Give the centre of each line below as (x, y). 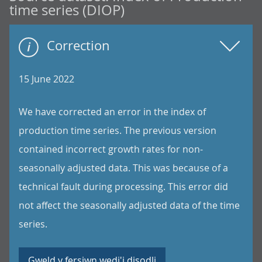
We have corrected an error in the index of (112, 112)
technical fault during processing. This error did (123, 187)
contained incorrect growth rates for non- (111, 149)
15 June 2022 (46, 79)
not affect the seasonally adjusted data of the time (129, 205)
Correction (78, 45)
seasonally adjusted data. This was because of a (123, 168)
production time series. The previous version (118, 130)
